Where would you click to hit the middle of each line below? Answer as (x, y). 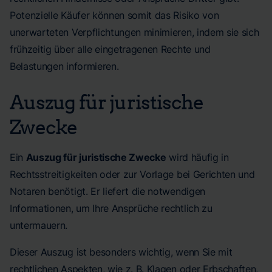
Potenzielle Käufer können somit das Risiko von (114, 15)
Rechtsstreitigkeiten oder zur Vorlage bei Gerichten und (132, 174)
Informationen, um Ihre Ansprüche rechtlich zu (111, 208)
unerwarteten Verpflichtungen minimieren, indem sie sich (134, 32)
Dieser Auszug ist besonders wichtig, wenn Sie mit (121, 252)
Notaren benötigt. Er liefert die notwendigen (107, 191)
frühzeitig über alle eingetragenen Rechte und (110, 49)
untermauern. (39, 225)
